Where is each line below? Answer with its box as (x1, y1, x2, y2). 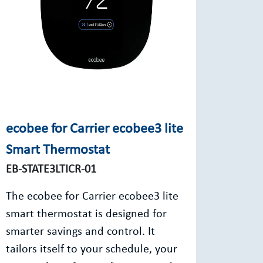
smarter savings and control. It (6, 226, 155, 238)
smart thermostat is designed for (6, 208, 167, 220)
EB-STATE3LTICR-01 (6, 164, 96, 176)
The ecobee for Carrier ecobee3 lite (6, 191, 178, 203)
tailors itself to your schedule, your (6, 244, 177, 255)
